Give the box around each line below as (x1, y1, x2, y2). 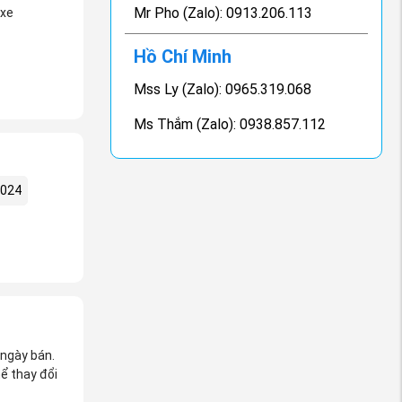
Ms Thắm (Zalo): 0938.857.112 (134, 116, 327, 133)
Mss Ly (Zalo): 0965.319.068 (134, 81, 312, 98)
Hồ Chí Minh (134, 46, 232, 67)
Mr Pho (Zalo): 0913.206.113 (134, 4, 313, 22)
